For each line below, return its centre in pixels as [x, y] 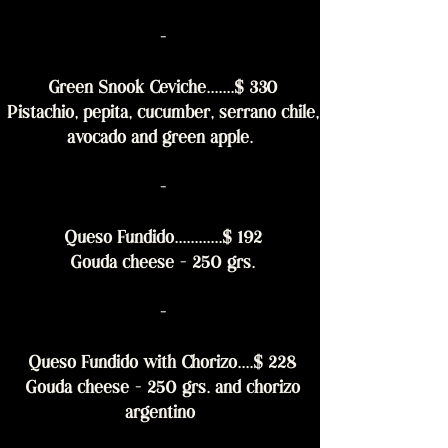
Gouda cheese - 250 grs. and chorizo [160, 389]
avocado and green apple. [160, 139]
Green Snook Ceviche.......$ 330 [160, 89]
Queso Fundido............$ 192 [160, 239]
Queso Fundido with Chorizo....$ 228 [160, 364]
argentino [160, 414]
